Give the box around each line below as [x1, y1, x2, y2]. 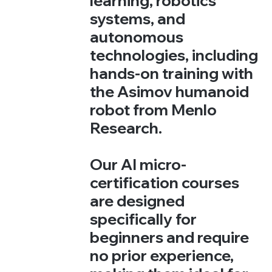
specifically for [90, 209, 197, 228]
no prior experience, [90, 245, 234, 265]
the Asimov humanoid [90, 81, 250, 101]
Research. [90, 118, 163, 137]
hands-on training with [90, 63, 254, 83]
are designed [90, 191, 185, 210]
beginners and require [90, 227, 250, 246]
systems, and [90, 8, 186, 28]
